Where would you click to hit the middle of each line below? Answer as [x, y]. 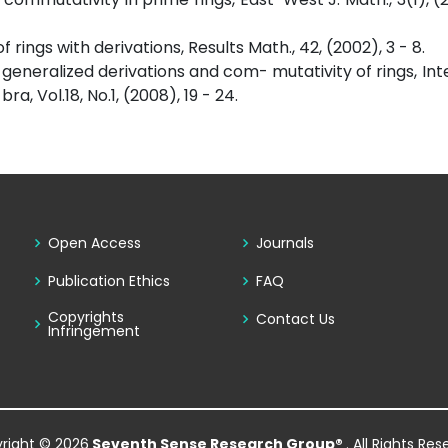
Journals [284, 243]
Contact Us [295, 319]
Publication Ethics [108, 281]
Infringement [93, 331]
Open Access [94, 243]
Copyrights [85, 317]
